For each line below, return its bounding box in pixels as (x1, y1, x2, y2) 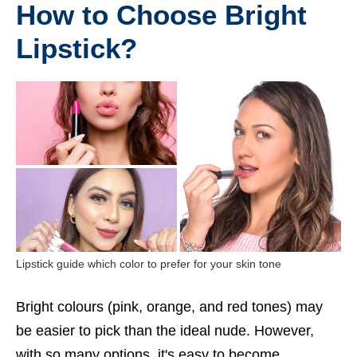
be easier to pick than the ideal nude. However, (16, 322, 314, 339)
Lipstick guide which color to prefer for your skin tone (16, 257, 281, 270)
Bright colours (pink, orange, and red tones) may (16, 298, 323, 315)
